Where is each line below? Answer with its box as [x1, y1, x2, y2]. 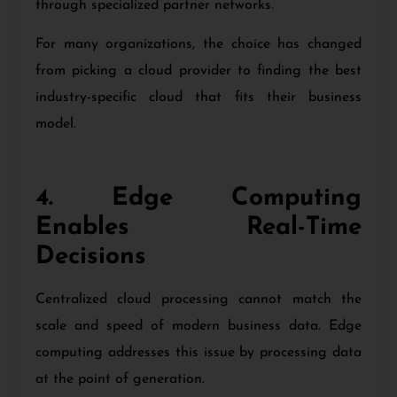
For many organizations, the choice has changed [35, 37, 362, 52]
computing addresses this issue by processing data [35, 345, 362, 360]
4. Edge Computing [35, 185, 362, 211]
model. [35, 117, 76, 132]
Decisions [35, 244, 146, 269]
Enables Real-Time [35, 214, 362, 240]
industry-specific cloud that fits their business [35, 90, 362, 105]
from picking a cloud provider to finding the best [35, 64, 362, 79]
